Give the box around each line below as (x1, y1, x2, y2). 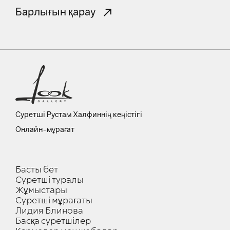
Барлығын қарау (15, 5, 96, 18)
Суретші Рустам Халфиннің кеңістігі (15, 110, 142, 119)
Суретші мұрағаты (15, 195, 92, 207)
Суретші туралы (15, 174, 84, 187)
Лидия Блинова (15, 205, 83, 218)
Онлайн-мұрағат (15, 125, 74, 134)
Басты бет (15, 164, 58, 177)
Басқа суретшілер (15, 215, 91, 228)
